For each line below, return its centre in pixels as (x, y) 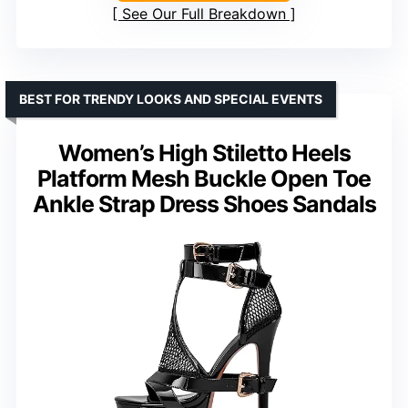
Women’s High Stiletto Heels (204, 153)
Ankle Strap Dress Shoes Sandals (204, 204)
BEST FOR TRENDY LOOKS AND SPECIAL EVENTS (171, 98)
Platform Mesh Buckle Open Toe (204, 178)
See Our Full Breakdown (204, 13)
